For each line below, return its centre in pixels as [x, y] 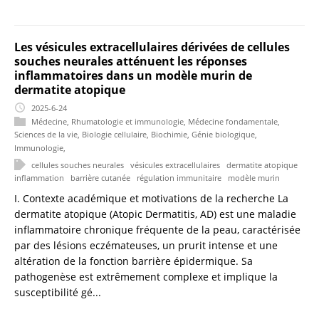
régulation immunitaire [179, 177]
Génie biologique [223, 134]
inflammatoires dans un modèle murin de [133, 76]
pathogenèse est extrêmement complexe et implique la [146, 276]
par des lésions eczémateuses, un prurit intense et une [146, 245]
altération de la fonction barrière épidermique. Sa [134, 261]
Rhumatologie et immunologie [127, 121]
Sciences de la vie [46, 134]
